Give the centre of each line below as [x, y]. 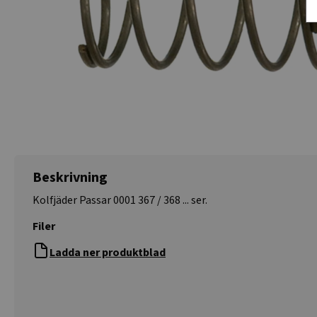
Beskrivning [70, 178]
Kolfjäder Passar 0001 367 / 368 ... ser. [120, 200]
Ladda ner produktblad [108, 253]
